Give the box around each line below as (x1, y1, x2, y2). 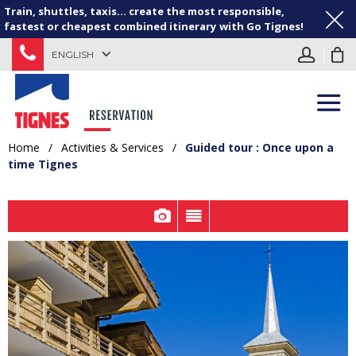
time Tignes (8, 156, 78, 172)
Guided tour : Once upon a (185, 139, 334, 155)
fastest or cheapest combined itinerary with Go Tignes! (4, 19, 304, 33)
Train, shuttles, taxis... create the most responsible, (4, 4, 284, 18)
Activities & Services (61, 139, 164, 155)
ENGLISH (52, 48, 94, 60)
